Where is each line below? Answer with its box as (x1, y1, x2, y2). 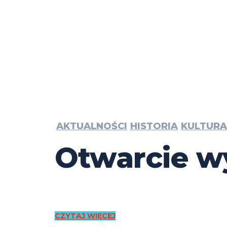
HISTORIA (130, 121, 178, 132)
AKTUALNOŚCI (56, 121, 127, 132)
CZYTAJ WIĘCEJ (55, 211, 116, 221)
